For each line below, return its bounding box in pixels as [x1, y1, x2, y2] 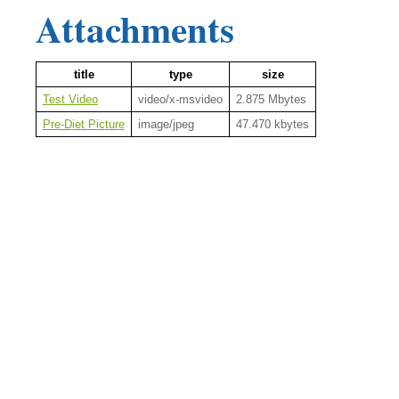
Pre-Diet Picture [42, 117, 125, 131]
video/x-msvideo [137, 92, 223, 106]
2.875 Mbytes [235, 92, 306, 106]
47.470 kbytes [235, 117, 309, 131]
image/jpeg [137, 117, 194, 131]
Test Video [42, 92, 98, 106]
